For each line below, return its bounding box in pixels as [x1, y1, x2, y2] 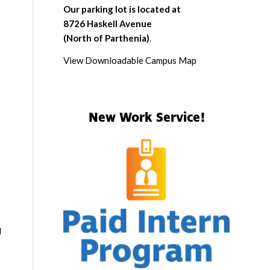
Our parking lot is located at [63, 3, 181, 14]
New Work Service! [88, 109, 205, 127]
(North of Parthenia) [63, 32, 150, 43]
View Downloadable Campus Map [63, 54, 197, 66]
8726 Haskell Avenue [63, 17, 152, 29]
